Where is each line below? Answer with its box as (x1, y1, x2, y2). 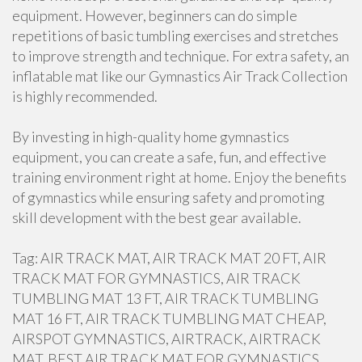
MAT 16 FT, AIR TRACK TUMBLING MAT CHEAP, (12, 309, 326, 327)
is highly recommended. (12, 87, 158, 105)
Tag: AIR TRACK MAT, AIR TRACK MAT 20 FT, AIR (12, 249, 326, 267)
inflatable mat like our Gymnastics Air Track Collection (12, 67, 347, 85)
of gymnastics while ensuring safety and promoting (12, 188, 325, 206)
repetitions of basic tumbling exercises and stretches (12, 27, 339, 44)
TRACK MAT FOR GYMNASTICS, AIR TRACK (12, 269, 301, 287)
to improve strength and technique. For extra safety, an (12, 47, 349, 65)
